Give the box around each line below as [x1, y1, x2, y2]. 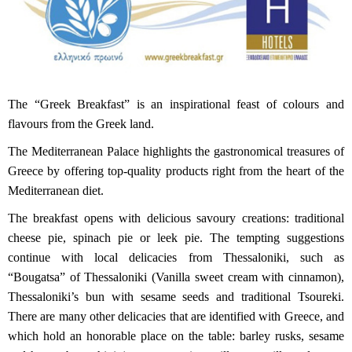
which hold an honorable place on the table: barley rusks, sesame [8, 329, 344, 343]
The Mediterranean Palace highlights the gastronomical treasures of [8, 145, 344, 159]
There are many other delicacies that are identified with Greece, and [8, 310, 344, 324]
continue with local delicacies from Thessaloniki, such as [8, 251, 344, 265]
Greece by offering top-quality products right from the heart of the [8, 164, 344, 178]
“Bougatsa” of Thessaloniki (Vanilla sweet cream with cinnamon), [8, 270, 344, 284]
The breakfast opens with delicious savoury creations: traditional [8, 211, 344, 225]
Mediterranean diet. [8, 184, 104, 198]
